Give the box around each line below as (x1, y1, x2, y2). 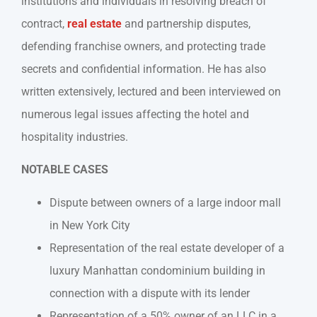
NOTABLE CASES (21, 163, 108, 177)
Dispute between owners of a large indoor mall (50, 195, 281, 209)
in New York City (50, 218, 130, 232)
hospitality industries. (21, 129, 128, 144)
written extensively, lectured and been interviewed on (21, 84, 281, 98)
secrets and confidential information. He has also (21, 62, 266, 76)
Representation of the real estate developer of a (50, 241, 284, 255)
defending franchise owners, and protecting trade (21, 39, 265, 53)
